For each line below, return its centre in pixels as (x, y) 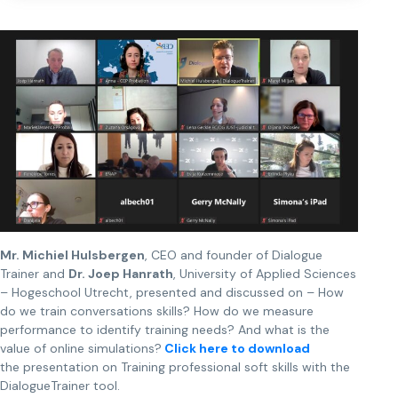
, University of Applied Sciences (265, 273)
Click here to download (236, 348)
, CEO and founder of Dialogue (234, 255)
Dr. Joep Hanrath (121, 273)
